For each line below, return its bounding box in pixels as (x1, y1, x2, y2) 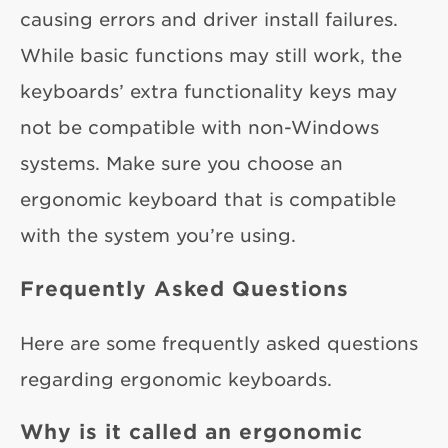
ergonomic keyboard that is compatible (20, 187, 396, 210)
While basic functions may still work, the (20, 43, 402, 66)
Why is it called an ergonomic (20, 419, 363, 444)
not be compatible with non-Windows (20, 115, 379, 138)
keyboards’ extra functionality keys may (20, 79, 397, 102)
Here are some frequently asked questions (20, 332, 418, 355)
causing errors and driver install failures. (20, 7, 398, 30)
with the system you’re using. (20, 223, 296, 246)
